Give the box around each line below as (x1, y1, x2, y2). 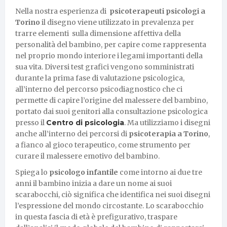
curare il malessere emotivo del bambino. (15, 151, 160, 161)
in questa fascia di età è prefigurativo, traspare (15, 212, 177, 221)
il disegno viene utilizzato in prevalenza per (42, 17, 194, 27)
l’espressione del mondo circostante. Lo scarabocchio (15, 201, 204, 210)
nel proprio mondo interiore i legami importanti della (15, 51, 203, 60)
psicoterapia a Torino (129, 129, 208, 138)
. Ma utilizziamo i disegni (124, 118, 210, 127)
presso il (15, 118, 46, 127)
